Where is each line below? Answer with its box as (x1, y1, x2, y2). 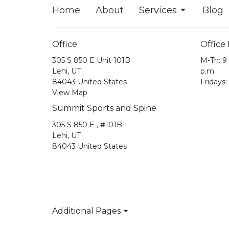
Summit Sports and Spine (52, 103, 156, 113)
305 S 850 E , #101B (52, 120, 122, 129)
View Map (52, 88, 87, 98)
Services (139, 4, 177, 16)
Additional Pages (52, 205, 123, 216)
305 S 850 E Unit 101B (52, 56, 130, 65)
